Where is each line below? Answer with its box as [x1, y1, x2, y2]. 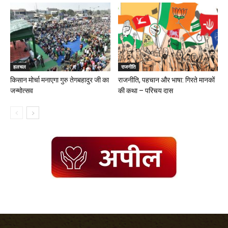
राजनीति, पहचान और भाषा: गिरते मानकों [118, 75, 215, 84]
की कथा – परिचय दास [118, 86, 173, 95]
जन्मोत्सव [10, 86, 33, 95]
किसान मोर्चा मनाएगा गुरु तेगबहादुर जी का [10, 75, 109, 84]
